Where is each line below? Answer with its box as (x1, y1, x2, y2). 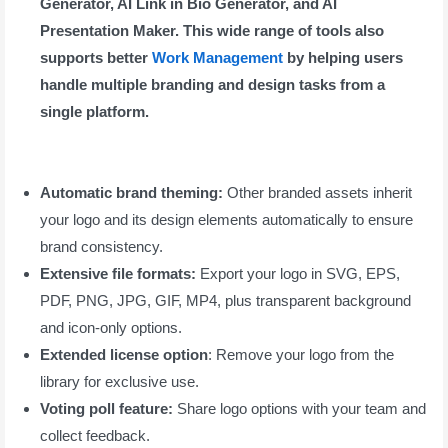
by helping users (283, 48, 403, 66)
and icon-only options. (40, 318, 182, 336)
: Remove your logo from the (208, 345, 394, 363)
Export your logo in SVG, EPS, (196, 264, 400, 282)
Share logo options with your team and (173, 399, 426, 417)
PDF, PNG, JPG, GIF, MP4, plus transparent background (40, 291, 411, 309)
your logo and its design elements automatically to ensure (40, 210, 413, 228)
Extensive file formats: (40, 264, 196, 282)
